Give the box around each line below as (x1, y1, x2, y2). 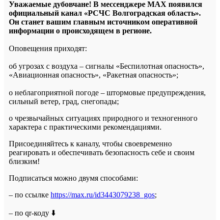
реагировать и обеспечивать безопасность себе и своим (9, 148, 194, 157)
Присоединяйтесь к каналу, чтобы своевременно (9, 139, 172, 148)
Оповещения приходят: (9, 44, 87, 53)
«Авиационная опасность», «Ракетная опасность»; (9, 70, 178, 79)
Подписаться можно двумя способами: (9, 173, 138, 182)
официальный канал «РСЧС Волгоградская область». (9, 8, 201, 17)
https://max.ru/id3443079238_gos (51, 190, 155, 199)
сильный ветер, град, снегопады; (9, 97, 119, 106)
